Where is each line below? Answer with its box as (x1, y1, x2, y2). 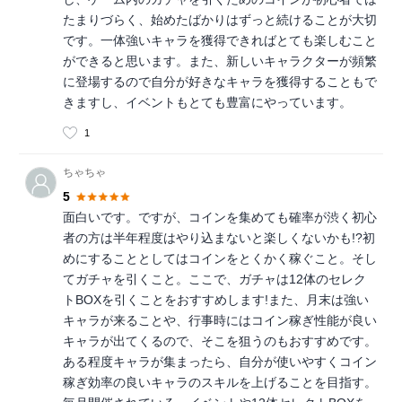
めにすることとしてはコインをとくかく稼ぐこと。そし (63, 251, 377, 267)
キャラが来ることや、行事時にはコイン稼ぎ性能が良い (63, 313, 377, 328)
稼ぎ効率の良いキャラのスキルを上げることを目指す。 (63, 375, 377, 390)
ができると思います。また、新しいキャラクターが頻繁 (63, 53, 377, 68)
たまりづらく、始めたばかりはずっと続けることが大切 (63, 12, 377, 27)
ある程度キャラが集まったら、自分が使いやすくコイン (63, 354, 377, 370)
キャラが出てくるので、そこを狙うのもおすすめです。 (63, 334, 377, 349)
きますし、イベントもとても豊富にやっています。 (63, 94, 352, 109)
